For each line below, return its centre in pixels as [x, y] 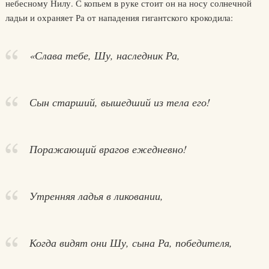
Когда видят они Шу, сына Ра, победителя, [131, 243]
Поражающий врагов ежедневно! [108, 149]
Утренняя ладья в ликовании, [96, 196]
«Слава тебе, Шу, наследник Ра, [104, 55]
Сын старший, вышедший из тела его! [119, 102]
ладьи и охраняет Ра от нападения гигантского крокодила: [119, 17]
